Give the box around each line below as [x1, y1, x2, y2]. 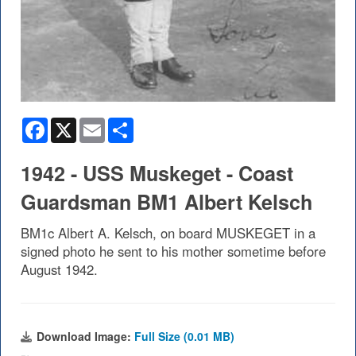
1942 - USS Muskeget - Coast [21, 159, 293, 188]
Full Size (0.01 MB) [134, 328, 234, 345]
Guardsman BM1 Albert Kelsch [21, 188, 312, 217]
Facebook [48, 116, 102, 133]
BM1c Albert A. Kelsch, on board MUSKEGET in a [21, 223, 315, 243]
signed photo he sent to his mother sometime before [21, 242, 326, 261]
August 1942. [21, 260, 98, 280]
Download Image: [37, 328, 134, 345]
